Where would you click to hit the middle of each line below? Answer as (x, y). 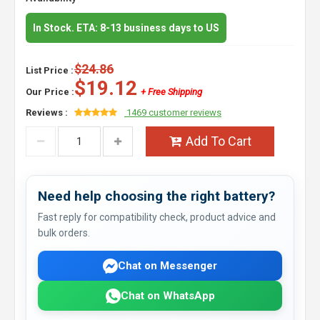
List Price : (50, 70)
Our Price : (50, 92)
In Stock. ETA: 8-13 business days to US (126, 28)
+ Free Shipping (171, 92)
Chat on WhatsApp (167, 295)
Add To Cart (218, 141)
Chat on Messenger (167, 265)
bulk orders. (64, 233)
